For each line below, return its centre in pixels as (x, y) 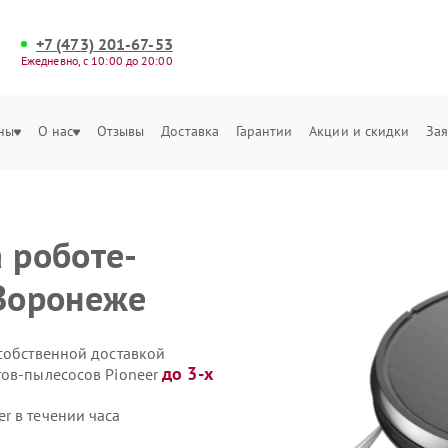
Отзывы (120, 131)
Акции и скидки (359, 131)
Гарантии (264, 131)
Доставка (190, 131)
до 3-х (187, 373)
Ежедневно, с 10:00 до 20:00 (96, 60)
